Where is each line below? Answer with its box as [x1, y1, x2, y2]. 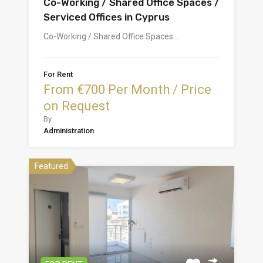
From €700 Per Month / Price [43, 82, 211, 97]
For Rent [43, 70, 73, 79]
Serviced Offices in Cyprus [43, 11, 170, 23]
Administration [43, 126, 94, 136]
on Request [43, 99, 110, 114]
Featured [35, 161, 68, 171]
